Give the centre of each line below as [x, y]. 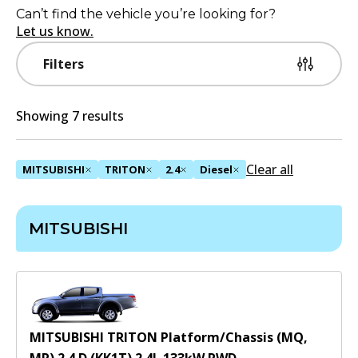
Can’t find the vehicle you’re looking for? [146, 14]
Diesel [216, 169]
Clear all [270, 169]
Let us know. [55, 31]
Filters [64, 64]
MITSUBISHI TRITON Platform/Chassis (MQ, [169, 337]
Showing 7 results [70, 116]
